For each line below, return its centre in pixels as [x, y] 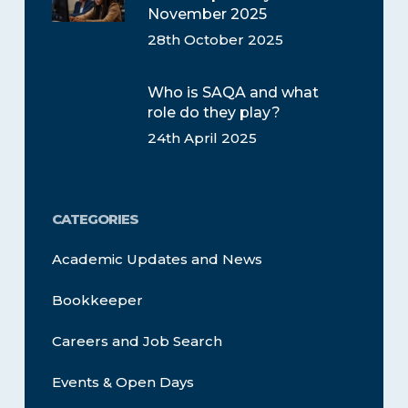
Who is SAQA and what [233, 93]
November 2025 [207, 15]
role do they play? [214, 113]
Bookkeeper [97, 301]
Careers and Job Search [137, 342]
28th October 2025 [215, 40]
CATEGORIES [95, 219]
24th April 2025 [202, 138]
